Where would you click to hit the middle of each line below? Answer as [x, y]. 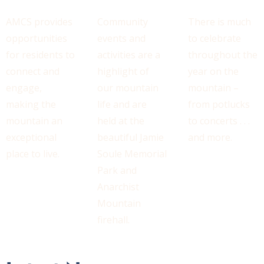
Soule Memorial [132, 154]
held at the [121, 121]
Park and [117, 170]
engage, [24, 88]
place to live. [33, 154]
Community [122, 22]
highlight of [123, 71]
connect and [33, 71]
